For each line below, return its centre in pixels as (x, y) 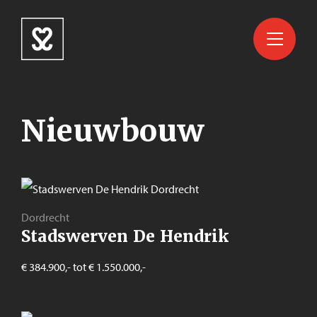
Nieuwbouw (113, 131)
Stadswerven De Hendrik (125, 237)
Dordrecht (45, 218)
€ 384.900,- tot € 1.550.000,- (83, 267)
